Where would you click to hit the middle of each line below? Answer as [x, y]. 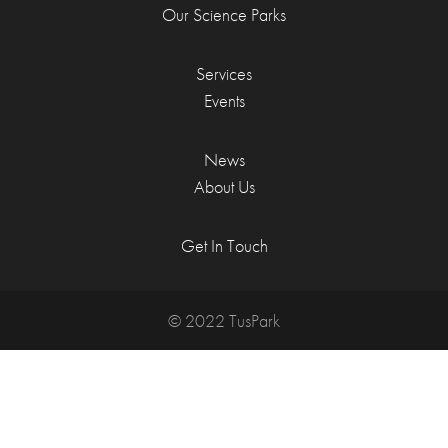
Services [224, 73]
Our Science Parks [224, 14]
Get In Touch [224, 245]
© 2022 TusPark [224, 320]
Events [224, 100]
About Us [224, 186]
